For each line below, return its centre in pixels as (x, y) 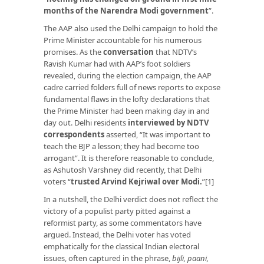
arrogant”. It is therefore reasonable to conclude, (129, 158)
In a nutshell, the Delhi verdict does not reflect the (131, 199)
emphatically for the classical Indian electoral (121, 246)
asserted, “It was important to (157, 134)
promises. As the (73, 52)
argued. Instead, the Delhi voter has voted (117, 234)
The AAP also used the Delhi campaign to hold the (131, 28)
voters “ (57, 181)
